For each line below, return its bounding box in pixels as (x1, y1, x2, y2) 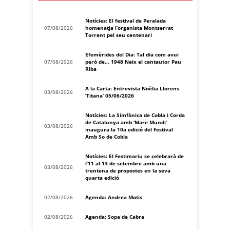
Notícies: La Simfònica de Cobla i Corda (85, 111, 185, 119)
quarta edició (85, 174, 119, 181)
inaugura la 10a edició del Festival (85, 125, 173, 133)
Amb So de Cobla (85, 132, 128, 140)
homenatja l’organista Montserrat (85, 24, 173, 31)
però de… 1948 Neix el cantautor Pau (85, 57, 181, 65)
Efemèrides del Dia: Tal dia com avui (85, 50, 179, 58)
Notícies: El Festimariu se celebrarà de (85, 152, 184, 160)
